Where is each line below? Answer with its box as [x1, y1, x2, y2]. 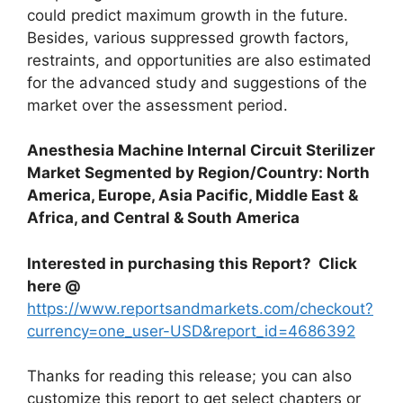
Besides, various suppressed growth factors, [27, 28, 349, 47]
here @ [27, 276, 81, 295]
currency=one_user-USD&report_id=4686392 [27, 321, 355, 340]
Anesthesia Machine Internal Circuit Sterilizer [27, 141, 375, 159]
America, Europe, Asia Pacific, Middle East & [27, 186, 358, 204]
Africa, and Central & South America [27, 209, 300, 227]
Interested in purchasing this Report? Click [27, 254, 357, 273]
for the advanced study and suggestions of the [27, 73, 367, 92]
